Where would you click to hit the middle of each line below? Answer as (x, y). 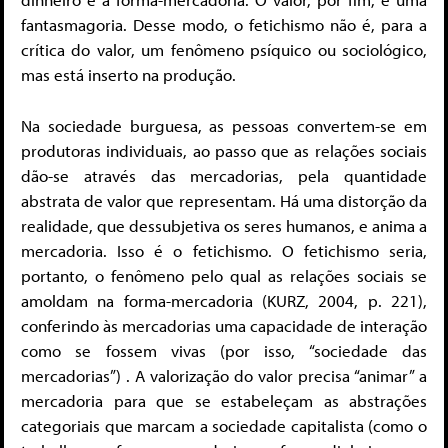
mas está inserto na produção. (128, 75)
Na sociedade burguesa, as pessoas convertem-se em (224, 125)
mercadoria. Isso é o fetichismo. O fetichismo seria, (224, 250)
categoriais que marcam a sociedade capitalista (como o (224, 425)
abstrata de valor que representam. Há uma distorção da (224, 200)
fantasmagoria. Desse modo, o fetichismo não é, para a (224, 25)
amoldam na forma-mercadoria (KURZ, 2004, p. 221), (224, 300)
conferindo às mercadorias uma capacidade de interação (224, 325)
